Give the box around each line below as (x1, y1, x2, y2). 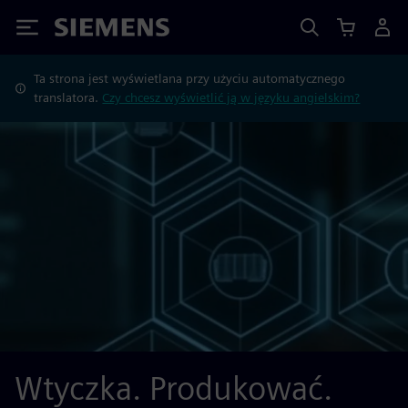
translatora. (34, 90, 103, 105)
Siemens (55, 21, 115, 40)
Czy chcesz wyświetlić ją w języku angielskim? (102, 90, 361, 105)
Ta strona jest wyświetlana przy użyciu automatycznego (34, 71, 346, 86)
